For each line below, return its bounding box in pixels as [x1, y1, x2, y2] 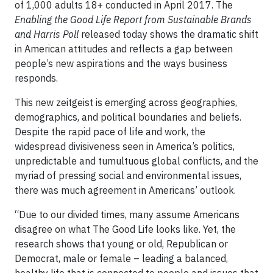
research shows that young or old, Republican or [15, 238, 228, 250]
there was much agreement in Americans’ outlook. [15, 184, 236, 196]
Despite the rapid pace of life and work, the [15, 126, 205, 138]
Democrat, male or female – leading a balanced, [15, 252, 228, 264]
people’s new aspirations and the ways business [15, 57, 227, 69]
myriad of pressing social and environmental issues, [15, 169, 241, 182]
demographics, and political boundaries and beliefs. [15, 111, 241, 123]
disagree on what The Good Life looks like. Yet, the [15, 223, 236, 235]
